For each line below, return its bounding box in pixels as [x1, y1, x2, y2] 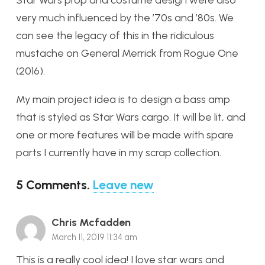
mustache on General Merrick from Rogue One [16, 46, 238, 60]
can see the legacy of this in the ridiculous [16, 28, 214, 42]
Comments [26, 177, 87, 192]
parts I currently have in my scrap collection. [16, 146, 221, 159]
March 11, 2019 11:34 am [51, 231, 137, 243]
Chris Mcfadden [51, 215, 131, 229]
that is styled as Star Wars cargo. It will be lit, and [16, 110, 245, 124]
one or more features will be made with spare [16, 128, 234, 141]
